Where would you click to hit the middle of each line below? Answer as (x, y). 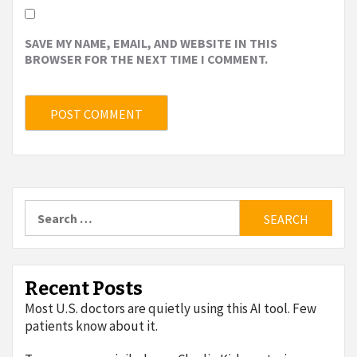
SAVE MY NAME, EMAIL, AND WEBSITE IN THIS (151, 43)
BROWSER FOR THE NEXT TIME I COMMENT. (146, 59)
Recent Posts (84, 289)
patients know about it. (91, 326)
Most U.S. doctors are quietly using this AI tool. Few (171, 309)
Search (44, 208)
